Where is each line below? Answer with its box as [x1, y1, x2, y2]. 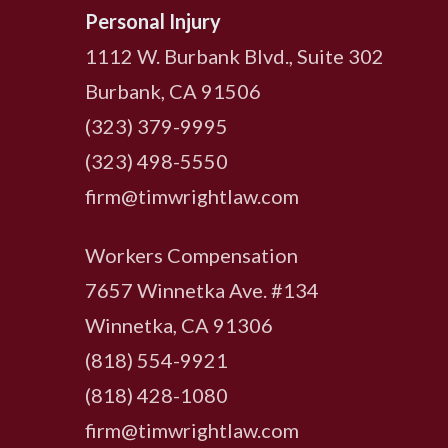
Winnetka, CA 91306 [85, 313, 274, 337]
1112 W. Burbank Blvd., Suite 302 [85, 44, 385, 68]
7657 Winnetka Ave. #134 [85, 278, 320, 302]
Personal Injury [85, 9, 222, 33]
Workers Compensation [85, 243, 299, 267]
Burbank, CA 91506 [85, 79, 262, 103]
